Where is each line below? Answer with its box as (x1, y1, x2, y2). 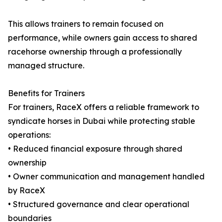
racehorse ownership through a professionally (8, 47, 182, 57)
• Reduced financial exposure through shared (8, 144, 182, 154)
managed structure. (8, 60, 84, 71)
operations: (8, 130, 51, 140)
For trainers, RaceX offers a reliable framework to (8, 102, 199, 112)
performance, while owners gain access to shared (8, 33, 197, 43)
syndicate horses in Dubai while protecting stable (8, 116, 195, 126)
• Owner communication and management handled (8, 171, 205, 182)
